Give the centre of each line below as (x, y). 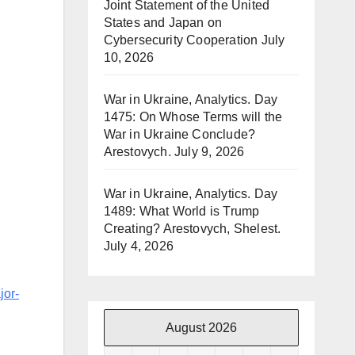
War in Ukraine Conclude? (179, 134)
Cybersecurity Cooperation (181, 40)
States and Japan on (163, 23)
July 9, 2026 (209, 152)
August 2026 (201, 328)
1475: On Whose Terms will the (193, 117)
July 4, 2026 (138, 246)
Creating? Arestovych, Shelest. (192, 229)
